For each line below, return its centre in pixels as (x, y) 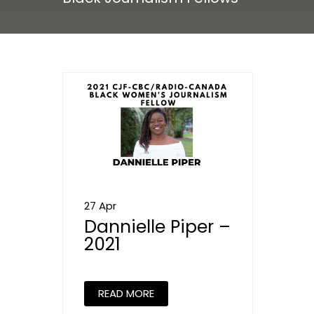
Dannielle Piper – (157, 226)
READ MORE (126, 293)
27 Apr (100, 205)
